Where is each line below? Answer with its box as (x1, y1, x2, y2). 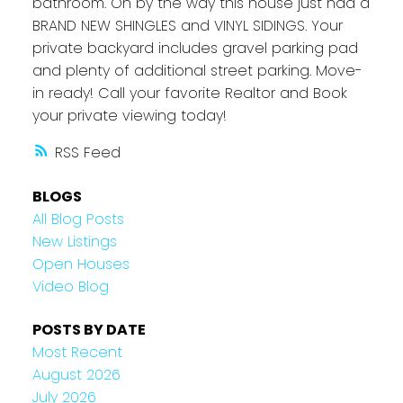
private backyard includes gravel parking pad (31, 38, 358, 59)
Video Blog (31, 276, 109, 298)
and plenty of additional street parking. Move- (31, 60, 363, 82)
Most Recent (31, 341, 122, 363)
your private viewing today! (31, 105, 227, 127)
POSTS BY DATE (31, 318, 146, 340)
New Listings (31, 231, 117, 253)
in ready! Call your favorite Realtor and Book (31, 83, 347, 104)
